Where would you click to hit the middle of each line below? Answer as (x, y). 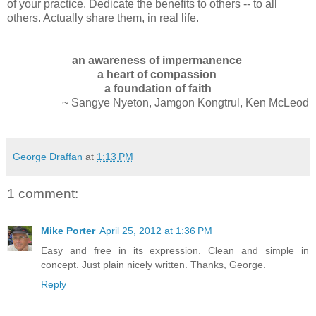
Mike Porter (68, 230)
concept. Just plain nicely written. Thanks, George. (153, 264)
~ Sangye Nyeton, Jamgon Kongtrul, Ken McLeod (186, 103)
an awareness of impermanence (158, 61)
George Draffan (48, 157)
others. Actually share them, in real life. (103, 18)
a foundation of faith (158, 89)
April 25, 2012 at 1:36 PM (156, 230)
